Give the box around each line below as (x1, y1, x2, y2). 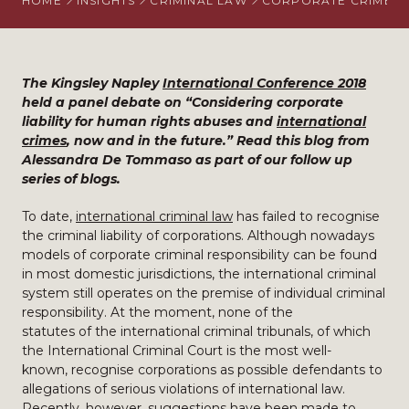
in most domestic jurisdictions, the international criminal (22, 266, 376, 282)
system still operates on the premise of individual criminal (22, 285, 385, 301)
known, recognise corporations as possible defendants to (22, 362, 383, 378)
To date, (22, 208, 76, 225)
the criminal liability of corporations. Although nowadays (22, 227, 374, 244)
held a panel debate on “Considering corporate (22, 94, 343, 110)
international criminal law (76, 208, 233, 225)
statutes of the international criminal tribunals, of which (22, 323, 371, 340)
